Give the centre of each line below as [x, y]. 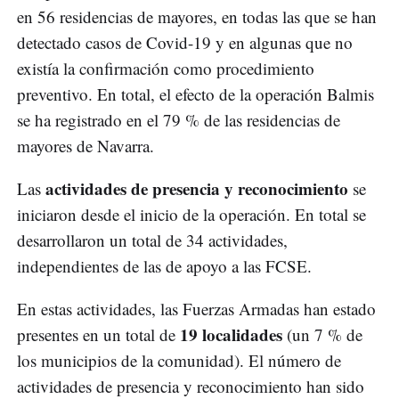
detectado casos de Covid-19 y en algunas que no [185, 43]
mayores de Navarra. [85, 146]
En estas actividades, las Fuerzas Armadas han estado [196, 309]
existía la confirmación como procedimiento [166, 69]
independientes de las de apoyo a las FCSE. [164, 266]
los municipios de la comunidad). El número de [179, 361]
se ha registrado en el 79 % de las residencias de [179, 120]
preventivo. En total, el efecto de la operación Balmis [195, 94]
